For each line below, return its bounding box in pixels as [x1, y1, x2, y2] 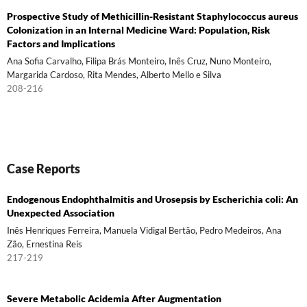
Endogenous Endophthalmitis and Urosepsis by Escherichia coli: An [6, 193, 298, 205]
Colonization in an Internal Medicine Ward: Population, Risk [6, 23, 270, 36]
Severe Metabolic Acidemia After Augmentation [6, 292, 221, 304]
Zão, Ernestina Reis [6, 238, 82, 249]
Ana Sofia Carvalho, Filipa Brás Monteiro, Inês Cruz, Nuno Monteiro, [6, 55, 271, 66]
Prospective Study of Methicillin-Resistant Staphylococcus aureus [6, 10, 298, 22]
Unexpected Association [6, 206, 114, 219]
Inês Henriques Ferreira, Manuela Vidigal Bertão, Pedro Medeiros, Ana [6, 224, 282, 236]
